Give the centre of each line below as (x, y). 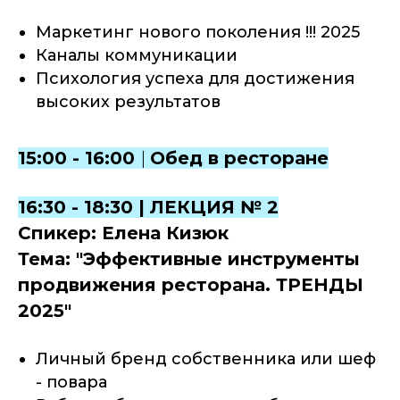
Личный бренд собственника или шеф (206, 359)
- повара (71, 383)
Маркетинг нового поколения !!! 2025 (198, 33)
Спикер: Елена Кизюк (123, 233)
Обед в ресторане (239, 158)
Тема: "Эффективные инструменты (189, 259)
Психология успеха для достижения (195, 79)
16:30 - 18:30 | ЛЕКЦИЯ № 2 (148, 208)
